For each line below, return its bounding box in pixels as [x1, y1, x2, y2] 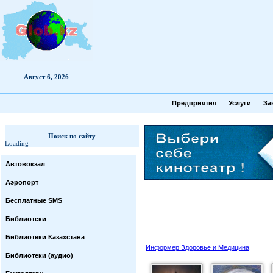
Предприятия [172, 99, 216, 107]
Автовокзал [5, 160, 45, 168]
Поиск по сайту [48, 132, 96, 140]
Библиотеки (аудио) [5, 252, 73, 259]
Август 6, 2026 [24, 73, 69, 80]
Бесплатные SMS [5, 197, 62, 204]
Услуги [229, 99, 251, 107]
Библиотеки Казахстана [5, 233, 85, 241]
